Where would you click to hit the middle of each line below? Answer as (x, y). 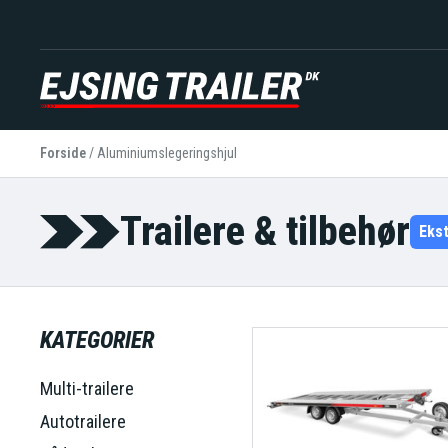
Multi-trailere (87, 388)
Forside (63, 153)
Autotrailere (83, 421)
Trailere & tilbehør (265, 231)
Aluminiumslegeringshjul (167, 153)
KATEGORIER (97, 340)
